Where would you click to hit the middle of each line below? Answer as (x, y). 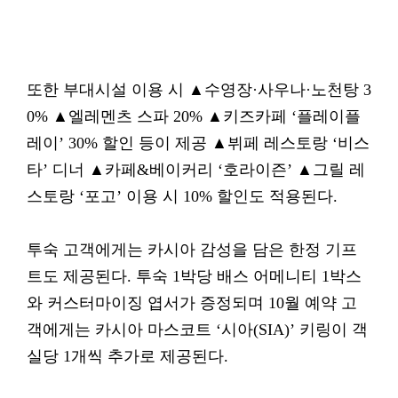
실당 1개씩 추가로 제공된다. (127, 356)
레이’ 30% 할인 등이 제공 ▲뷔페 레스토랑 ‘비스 (198, 143)
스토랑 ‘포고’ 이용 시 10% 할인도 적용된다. (182, 196)
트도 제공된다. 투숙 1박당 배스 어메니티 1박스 (194, 276)
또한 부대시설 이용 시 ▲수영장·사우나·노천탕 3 (199, 90)
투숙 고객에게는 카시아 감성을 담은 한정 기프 (192, 250)
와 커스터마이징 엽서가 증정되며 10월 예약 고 (192, 303)
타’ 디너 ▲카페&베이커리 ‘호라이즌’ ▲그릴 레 (196, 170)
